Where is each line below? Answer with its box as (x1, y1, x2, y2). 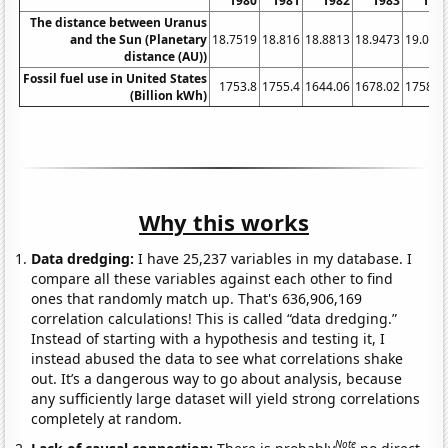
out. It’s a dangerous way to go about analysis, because (31, 368, 403, 388)
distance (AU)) (124, 47, 208, 65)
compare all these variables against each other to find (31, 268, 394, 288)
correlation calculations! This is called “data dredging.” (31, 308, 398, 328)
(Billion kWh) (130, 86, 208, 104)
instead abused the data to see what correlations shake (31, 348, 404, 368)
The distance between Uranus (30, 13, 208, 31)
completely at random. (31, 408, 183, 428)
